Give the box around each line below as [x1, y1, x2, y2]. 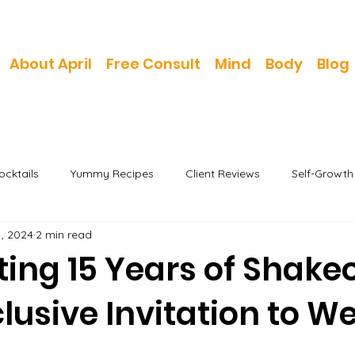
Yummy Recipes [71, 166, 154, 181]
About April [10, 54, 93, 74]
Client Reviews [185, 166, 260, 181]
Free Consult [106, 54, 201, 74]
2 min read [36, 227, 92, 242]
